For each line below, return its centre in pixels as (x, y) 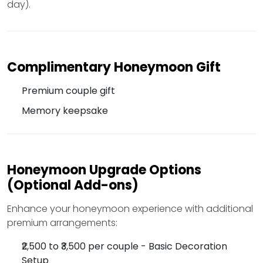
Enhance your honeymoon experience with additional (130, 209)
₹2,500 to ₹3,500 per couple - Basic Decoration (124, 247)
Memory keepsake (65, 111)
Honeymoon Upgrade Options (104, 170)
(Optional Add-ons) (73, 186)
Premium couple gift (68, 91)
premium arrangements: (62, 223)
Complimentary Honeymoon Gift (114, 68)
